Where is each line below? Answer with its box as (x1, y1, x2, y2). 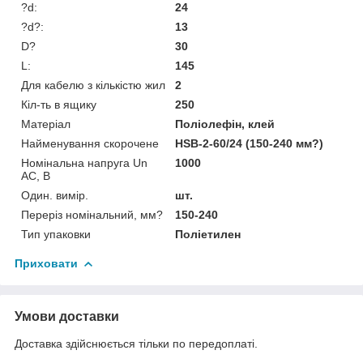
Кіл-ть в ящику (21, 97, 96, 111)
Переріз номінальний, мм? (21, 207, 163, 221)
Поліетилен (175, 227, 241, 241)
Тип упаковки (21, 227, 91, 241)
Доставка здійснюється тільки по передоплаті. (15, 336, 258, 350)
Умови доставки (15, 309, 119, 323)
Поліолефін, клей (175, 117, 275, 130)
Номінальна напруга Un (21, 156, 147, 169)
